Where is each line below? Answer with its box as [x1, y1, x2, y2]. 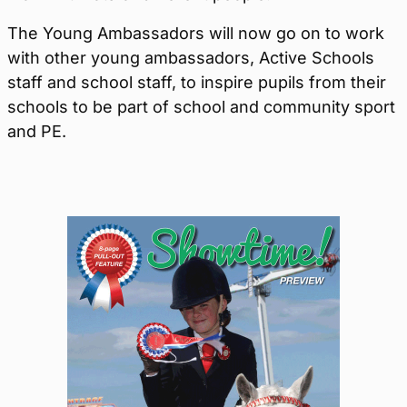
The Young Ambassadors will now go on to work [7, 24, 384, 43]
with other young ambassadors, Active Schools [7, 48, 374, 67]
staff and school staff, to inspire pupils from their [7, 73, 386, 92]
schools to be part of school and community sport [7, 97, 395, 116]
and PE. [7, 122, 66, 141]
